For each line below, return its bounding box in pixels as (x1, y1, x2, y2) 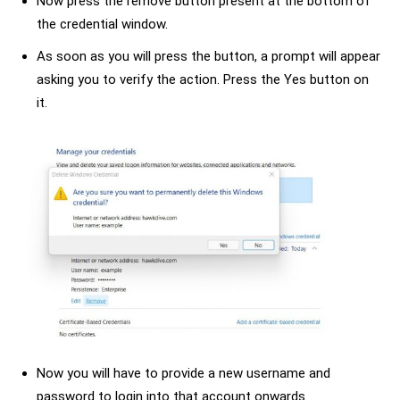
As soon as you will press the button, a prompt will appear (37, 48, 380, 65)
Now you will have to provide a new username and (37, 364, 330, 381)
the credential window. (37, 16, 168, 33)
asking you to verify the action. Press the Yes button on (37, 71, 369, 88)
